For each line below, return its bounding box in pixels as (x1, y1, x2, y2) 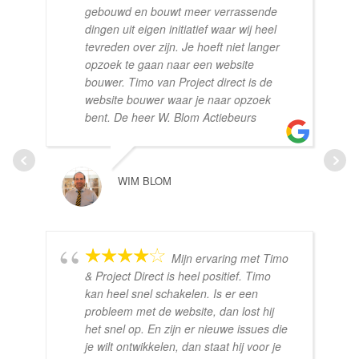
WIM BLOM (118, 172, 172, 188)
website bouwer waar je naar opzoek (85, 91, 272, 107)
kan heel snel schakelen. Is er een (85, 284, 259, 301)
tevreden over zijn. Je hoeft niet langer (85, 38, 280, 54)
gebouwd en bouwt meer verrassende (85, 2, 278, 19)
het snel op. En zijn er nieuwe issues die (85, 320, 288, 337)
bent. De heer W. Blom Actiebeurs (85, 108, 257, 125)
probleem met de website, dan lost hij (85, 302, 275, 319)
